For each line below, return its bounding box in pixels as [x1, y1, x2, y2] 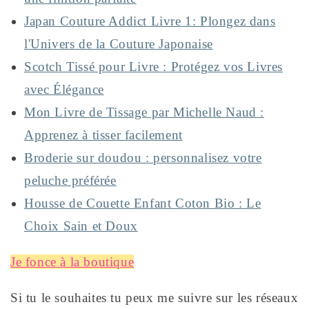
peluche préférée [24, 173, 117, 188]
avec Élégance [24, 82, 104, 97]
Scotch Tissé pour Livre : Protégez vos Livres [24, 59, 283, 74]
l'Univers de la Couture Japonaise [24, 37, 213, 52]
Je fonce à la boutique [10, 255, 134, 270]
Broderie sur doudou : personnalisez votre [24, 150, 262, 166]
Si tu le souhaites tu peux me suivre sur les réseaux [10, 290, 299, 305]
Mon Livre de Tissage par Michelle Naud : [24, 105, 265, 120]
